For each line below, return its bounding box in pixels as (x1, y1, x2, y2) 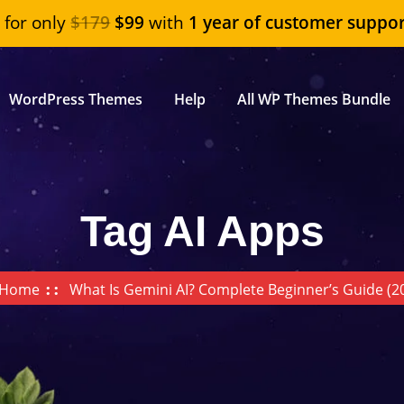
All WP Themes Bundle (236, 88, 390, 109)
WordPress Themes (8, 88, 142, 109)
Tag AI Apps (79, 207, 325, 255)
